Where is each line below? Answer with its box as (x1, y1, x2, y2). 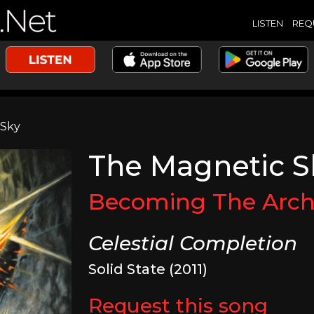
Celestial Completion (88, 231, 298, 255)
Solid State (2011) (88, 261, 208, 278)
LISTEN (252, 17, 283, 29)
